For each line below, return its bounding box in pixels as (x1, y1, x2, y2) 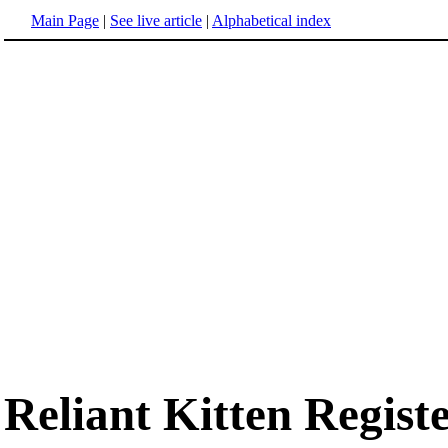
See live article (110, 12, 202, 29)
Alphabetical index (212, 12, 331, 29)
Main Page (31, 12, 99, 29)
